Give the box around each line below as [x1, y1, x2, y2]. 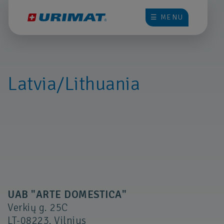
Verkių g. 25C [7, 200, 68, 214]
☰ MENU [150, 13, 183, 21]
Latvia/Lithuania [7, 72, 140, 96]
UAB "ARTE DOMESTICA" [7, 187, 126, 201]
